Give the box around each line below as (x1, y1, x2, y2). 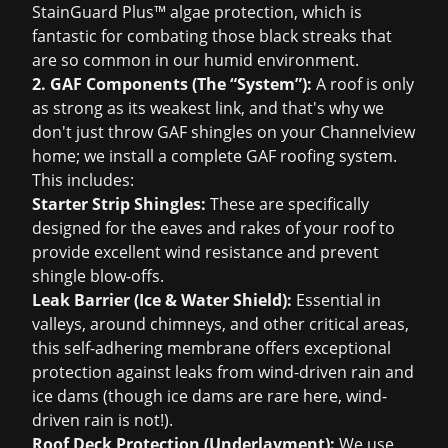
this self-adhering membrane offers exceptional (32, 337, 391, 359)
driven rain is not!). (32, 409, 173, 431)
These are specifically (206, 193, 369, 215)
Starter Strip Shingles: (32, 193, 206, 215)
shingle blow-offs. (32, 265, 164, 287)
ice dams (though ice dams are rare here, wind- (32, 385, 387, 407)
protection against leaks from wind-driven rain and (32, 361, 414, 383)
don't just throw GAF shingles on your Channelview (32, 121, 415, 143)
